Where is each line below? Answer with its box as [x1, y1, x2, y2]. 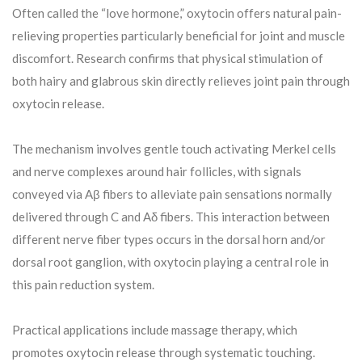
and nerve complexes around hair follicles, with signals [12, 164, 301, 179]
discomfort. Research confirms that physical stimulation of [12, 51, 323, 66]
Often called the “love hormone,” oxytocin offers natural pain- [12, 6, 342, 21]
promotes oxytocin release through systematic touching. [12, 345, 315, 360]
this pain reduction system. [12, 277, 154, 293]
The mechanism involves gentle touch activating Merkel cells [12, 141, 336, 157]
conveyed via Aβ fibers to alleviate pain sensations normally [12, 187, 332, 202]
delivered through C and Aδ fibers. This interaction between [12, 209, 330, 225]
